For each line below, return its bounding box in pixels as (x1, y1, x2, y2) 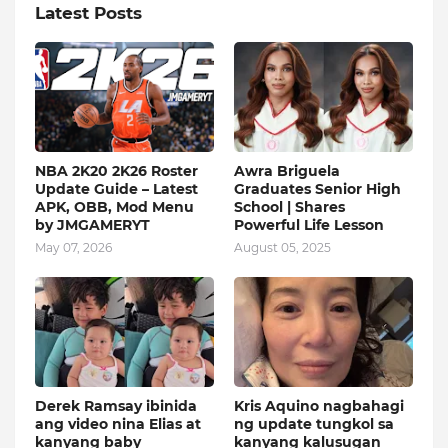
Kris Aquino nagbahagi (234, 397, 404, 416)
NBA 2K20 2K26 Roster (35, 162, 198, 181)
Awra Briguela (234, 162, 340, 181)
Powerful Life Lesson (234, 216, 384, 235)
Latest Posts (35, 3, 142, 24)
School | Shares (234, 198, 345, 217)
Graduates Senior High (234, 180, 401, 199)
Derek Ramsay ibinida (35, 397, 197, 416)
